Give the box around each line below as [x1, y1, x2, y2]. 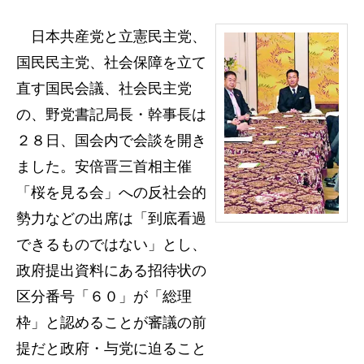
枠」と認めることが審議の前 [16, 314, 206, 331]
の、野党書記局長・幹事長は [16, 106, 206, 123]
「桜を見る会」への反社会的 [16, 184, 206, 201]
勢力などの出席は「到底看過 [16, 210, 206, 227]
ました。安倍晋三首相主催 [16, 158, 192, 175]
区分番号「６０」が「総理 [16, 288, 192, 305]
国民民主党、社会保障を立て [16, 54, 206, 71]
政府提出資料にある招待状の [16, 262, 206, 279]
